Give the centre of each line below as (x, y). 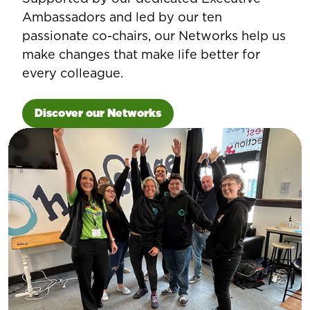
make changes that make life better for (141, 54)
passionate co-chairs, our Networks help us (154, 35)
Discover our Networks (98, 113)
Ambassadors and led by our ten (122, 17)
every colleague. (73, 73)
